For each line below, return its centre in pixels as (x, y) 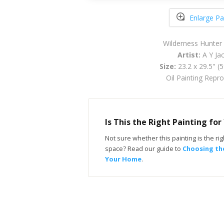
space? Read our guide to (144, 149)
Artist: (189, 55)
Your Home (123, 159)
